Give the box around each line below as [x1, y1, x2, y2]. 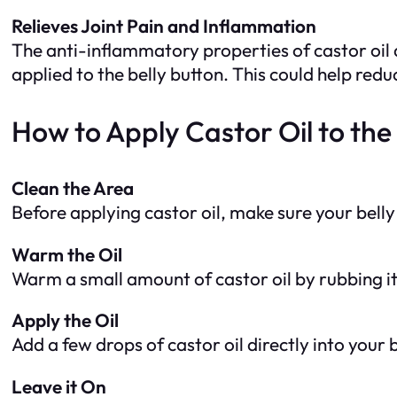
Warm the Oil [12, 242, 122, 266]
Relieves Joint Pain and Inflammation [12, 13, 316, 37]
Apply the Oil [12, 308, 119, 332]
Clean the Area [12, 175, 134, 199]
